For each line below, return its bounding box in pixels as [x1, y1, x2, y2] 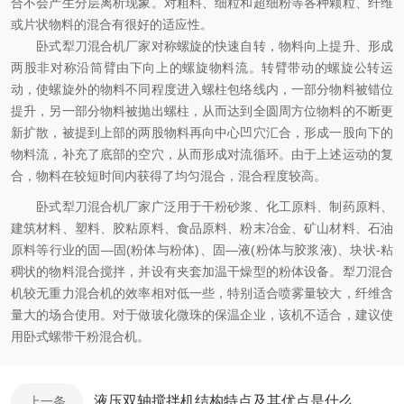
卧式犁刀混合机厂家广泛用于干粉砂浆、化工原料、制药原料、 [11, 199, 393, 214]
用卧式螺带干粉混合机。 [11, 329, 150, 344]
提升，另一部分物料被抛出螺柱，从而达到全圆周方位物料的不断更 [11, 104, 393, 118]
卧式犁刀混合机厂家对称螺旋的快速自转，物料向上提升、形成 [11, 39, 393, 53]
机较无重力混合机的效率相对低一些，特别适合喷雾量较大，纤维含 [11, 286, 393, 300]
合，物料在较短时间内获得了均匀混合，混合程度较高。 [11, 169, 326, 183]
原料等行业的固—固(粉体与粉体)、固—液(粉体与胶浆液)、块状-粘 [11, 243, 393, 257]
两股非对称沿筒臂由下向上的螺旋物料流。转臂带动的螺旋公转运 [11, 60, 393, 75]
